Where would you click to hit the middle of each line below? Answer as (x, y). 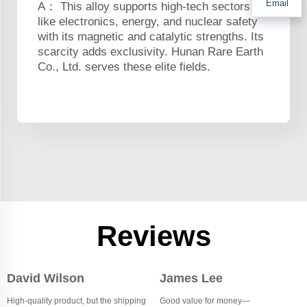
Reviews (153, 236)
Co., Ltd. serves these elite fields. (124, 66)
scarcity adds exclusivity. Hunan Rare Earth (150, 51)
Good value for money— (205, 300)
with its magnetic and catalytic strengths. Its (151, 36)
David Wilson (46, 278)
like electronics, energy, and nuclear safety (148, 21)
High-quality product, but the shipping (76, 300)
